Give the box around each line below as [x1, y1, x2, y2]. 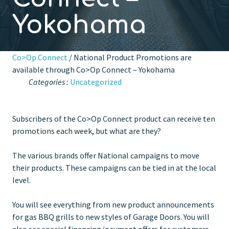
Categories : [29, 76, 68, 87]
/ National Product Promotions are [67, 52, 192, 62]
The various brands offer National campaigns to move [12, 150, 199, 161]
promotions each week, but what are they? [12, 125, 161, 136]
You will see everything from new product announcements [12, 199, 214, 210]
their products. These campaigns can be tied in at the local [12, 162, 216, 173]
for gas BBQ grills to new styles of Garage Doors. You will [12, 211, 210, 222]
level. [12, 174, 31, 185]
